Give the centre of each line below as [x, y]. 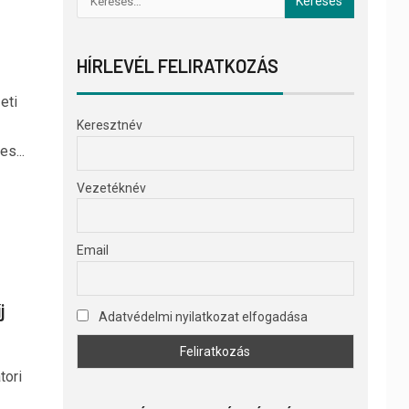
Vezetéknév [111, 188]
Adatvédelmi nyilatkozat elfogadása [201, 317]
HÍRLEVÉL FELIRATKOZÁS [177, 66]
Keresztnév [109, 125]
